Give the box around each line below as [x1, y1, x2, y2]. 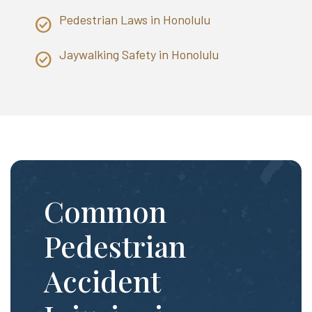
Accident [44, 260, 160, 300]
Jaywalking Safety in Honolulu [59, 46, 219, 62]
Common [44, 191, 166, 231]
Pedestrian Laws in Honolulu [59, 12, 210, 28]
